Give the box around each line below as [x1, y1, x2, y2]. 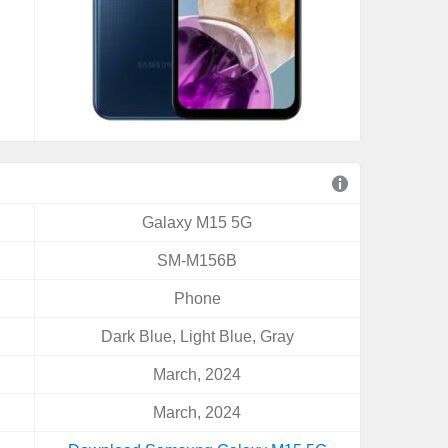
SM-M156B [157, 252, 238, 269]
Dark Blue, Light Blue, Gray [100, 328, 294, 345]
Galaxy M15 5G [142, 214, 253, 231]
